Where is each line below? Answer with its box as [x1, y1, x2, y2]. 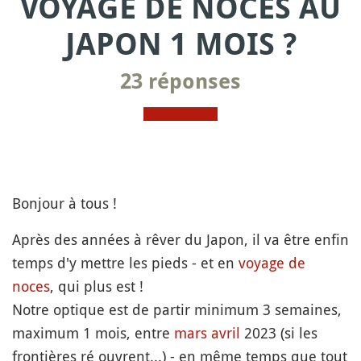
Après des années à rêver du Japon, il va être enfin [12, 230, 349, 249]
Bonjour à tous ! [12, 193, 117, 213]
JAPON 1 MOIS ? [64, 27, 297, 62]
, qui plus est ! [50, 276, 143, 296]
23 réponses [120, 69, 241, 93]
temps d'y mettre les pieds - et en [12, 253, 239, 272]
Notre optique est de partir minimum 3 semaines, [12, 300, 342, 319]
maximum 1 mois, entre [12, 323, 174, 342]
